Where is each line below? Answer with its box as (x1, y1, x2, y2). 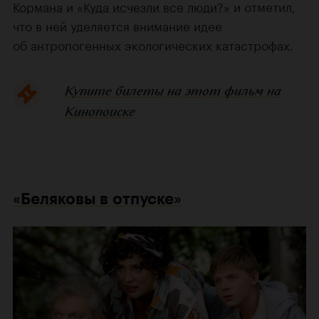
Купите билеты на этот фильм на (64, 81, 281, 100)
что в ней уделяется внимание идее (13, 15, 222, 34)
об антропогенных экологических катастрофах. (13, 34, 293, 53)
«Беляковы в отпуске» (13, 189, 182, 209)
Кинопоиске (64, 102, 135, 120)
